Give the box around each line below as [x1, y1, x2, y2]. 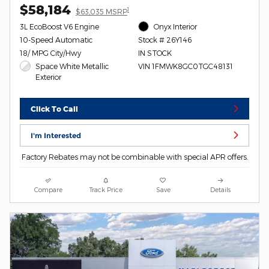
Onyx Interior [154, 22, 198, 31]
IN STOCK [138, 49, 172, 58]
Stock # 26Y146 [138, 35, 192, 44]
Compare [34, 185, 63, 193]
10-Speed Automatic [20, 35, 92, 44]
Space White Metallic [35, 62, 109, 71]
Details [210, 185, 231, 193]
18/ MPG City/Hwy [20, 49, 81, 58]
